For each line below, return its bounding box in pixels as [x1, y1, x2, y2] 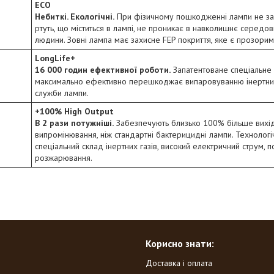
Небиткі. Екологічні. [35, 11, 114, 22]
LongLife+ [35, 53, 75, 64]
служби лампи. [35, 87, 89, 98]
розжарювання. [35, 152, 92, 163]
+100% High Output [35, 106, 114, 117]
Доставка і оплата [145, 257, 212, 268]
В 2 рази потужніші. [35, 117, 114, 128]
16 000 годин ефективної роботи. [35, 64, 171, 75]
